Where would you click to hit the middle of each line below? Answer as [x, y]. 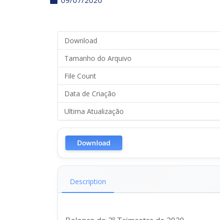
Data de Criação [90, 93]
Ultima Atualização [94, 111]
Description [88, 182]
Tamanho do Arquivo [98, 58]
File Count [80, 76]
